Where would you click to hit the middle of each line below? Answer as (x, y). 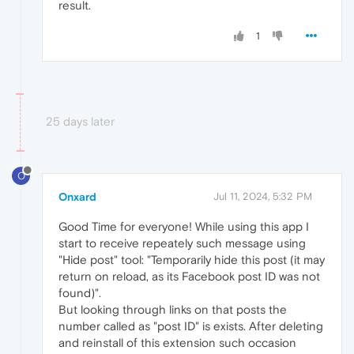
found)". (80, 293)
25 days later (80, 122)
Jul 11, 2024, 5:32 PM (263, 197)
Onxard (77, 197)
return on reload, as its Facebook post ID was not (189, 277)
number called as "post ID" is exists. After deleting (191, 326)
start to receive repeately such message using (182, 243)
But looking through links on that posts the (173, 310)
